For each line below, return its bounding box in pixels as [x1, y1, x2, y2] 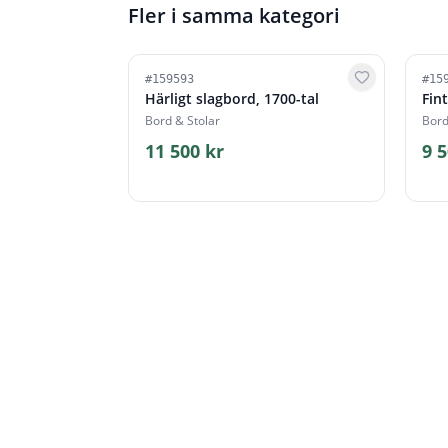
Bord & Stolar [145, 112, 220, 129]
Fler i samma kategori [128, 2, 340, 29]
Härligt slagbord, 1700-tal [145, 89, 319, 108]
